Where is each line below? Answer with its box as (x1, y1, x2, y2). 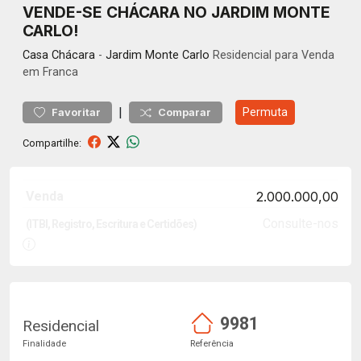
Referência (190, 338, 234, 349)
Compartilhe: (23, 136, 81, 149)
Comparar (158, 106, 211, 118)
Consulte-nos (262, 216, 338, 231)
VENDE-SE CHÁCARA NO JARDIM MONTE (23, 2, 330, 22)
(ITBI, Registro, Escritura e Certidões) (26, 218, 197, 230)
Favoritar (52, 106, 101, 118)
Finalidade (23, 338, 66, 349)
